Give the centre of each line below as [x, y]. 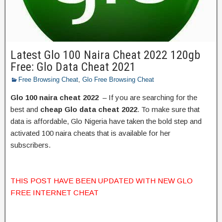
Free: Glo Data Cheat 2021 [73, 67]
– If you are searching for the [148, 97]
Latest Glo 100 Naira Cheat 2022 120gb [105, 55]
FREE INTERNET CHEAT [55, 192]
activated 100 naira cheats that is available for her [90, 133]
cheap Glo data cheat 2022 [89, 109]
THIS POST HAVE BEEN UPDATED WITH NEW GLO [102, 180]
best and [25, 109]
